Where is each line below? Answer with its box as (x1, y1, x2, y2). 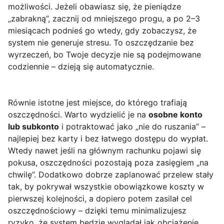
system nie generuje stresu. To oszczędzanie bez (8, 37, 194, 48)
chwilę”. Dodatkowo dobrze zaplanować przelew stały (8, 169, 213, 180)
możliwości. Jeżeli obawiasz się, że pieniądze (8, 1, 181, 12)
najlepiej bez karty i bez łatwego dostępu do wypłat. (8, 133, 208, 144)
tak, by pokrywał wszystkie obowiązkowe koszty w (8, 181, 204, 192)
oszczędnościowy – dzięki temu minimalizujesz (8, 205, 186, 216)
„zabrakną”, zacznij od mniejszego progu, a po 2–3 (8, 13, 200, 24)
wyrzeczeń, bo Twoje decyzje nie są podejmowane (8, 49, 201, 60)
